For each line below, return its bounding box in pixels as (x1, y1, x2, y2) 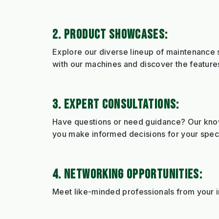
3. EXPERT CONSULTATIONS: (52, 96, 179, 112)
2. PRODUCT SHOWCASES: (52, 26, 168, 43)
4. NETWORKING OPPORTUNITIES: (52, 166, 203, 182)
